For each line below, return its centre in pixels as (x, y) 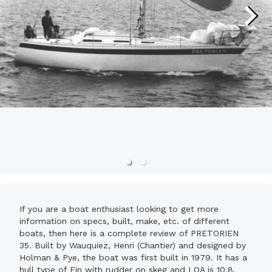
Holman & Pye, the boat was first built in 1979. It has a (133, 257)
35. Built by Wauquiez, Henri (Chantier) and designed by (133, 245)
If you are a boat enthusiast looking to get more (119, 209)
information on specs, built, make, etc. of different (124, 221)
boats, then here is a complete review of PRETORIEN (129, 233)
